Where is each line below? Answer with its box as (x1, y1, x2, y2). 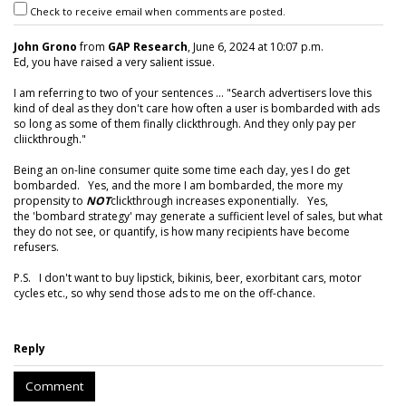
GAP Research (108, 39, 188, 54)
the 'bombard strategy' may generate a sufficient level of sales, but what (14, 208, 382, 224)
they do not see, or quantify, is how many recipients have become (14, 224, 350, 239)
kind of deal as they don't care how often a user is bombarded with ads (14, 101, 380, 116)
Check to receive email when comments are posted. (27, 5, 285, 18)
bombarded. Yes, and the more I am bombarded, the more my (14, 178, 343, 193)
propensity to (14, 193, 86, 208)
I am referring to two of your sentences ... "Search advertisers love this (14, 85, 372, 101)
